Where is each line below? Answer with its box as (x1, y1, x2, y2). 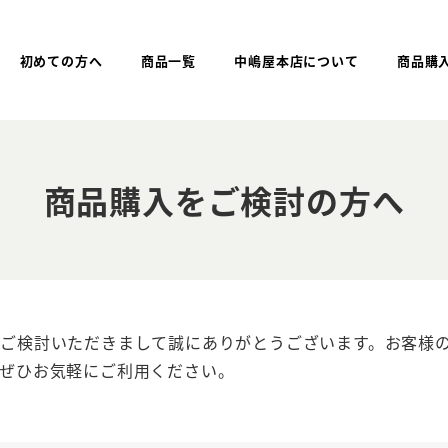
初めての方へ (19, 50, 103, 70)
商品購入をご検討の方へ (43, 177, 405, 223)
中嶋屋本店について (234, 50, 359, 70)
